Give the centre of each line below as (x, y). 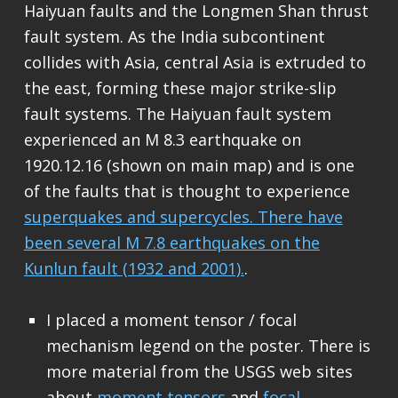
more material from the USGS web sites (199, 372)
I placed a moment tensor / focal (171, 320)
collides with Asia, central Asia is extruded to (195, 63)
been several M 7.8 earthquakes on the (171, 243)
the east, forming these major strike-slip (180, 88)
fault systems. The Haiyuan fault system (177, 114)
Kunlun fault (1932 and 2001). (134, 269)
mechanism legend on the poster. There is (208, 346)
